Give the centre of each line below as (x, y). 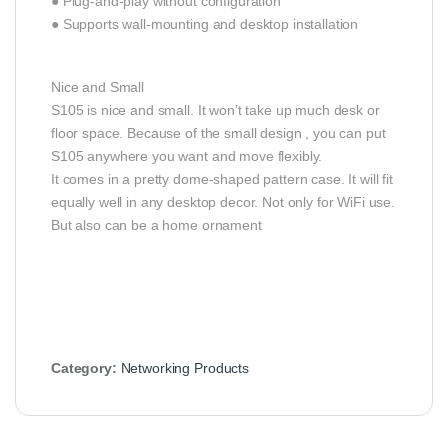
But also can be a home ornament (156, 225)
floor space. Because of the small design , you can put (218, 133)
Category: (86, 368)
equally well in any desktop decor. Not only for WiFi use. (223, 202)
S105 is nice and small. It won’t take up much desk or (215, 110)
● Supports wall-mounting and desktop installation (205, 24)
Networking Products (184, 368)
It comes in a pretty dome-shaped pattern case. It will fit (222, 179)
